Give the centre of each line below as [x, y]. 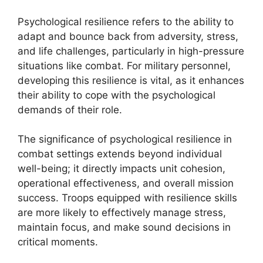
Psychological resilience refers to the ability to [126, 21]
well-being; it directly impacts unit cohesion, [122, 168]
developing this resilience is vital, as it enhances [131, 80]
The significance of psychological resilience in [125, 139]
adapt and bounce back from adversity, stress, [128, 36]
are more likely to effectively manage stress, [122, 213]
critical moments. [58, 242]
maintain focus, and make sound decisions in [124, 227]
